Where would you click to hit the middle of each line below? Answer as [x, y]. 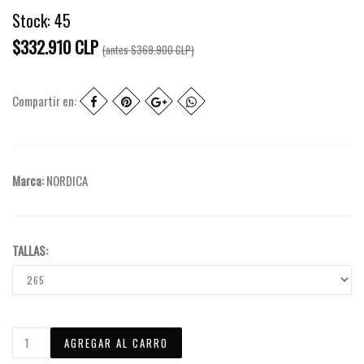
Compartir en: [45, 101]
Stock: [31, 21]
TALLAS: [30, 251]
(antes [117, 50]
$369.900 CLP [161, 50]
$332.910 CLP [55, 47]
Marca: [29, 181]
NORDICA [67, 181]
